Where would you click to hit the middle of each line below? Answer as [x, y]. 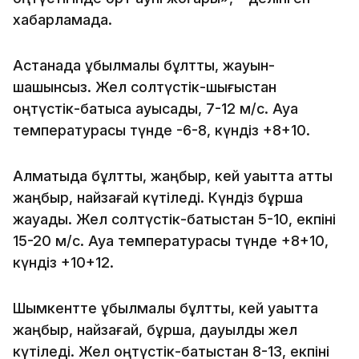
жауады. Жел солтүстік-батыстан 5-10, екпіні [174, 219]
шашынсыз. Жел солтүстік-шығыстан [145, 87]
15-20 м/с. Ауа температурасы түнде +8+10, [171, 240]
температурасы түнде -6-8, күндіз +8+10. [161, 130]
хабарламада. [63, 19]
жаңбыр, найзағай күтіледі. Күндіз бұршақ [158, 197]
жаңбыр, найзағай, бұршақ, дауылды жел [155, 329]
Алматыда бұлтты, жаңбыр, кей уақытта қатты [173, 175]
